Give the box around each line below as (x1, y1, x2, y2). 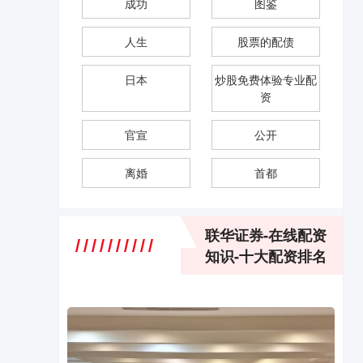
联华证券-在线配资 (205, 224, 327, 246)
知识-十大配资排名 (205, 246, 327, 267)
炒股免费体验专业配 (214, 71, 317, 88)
